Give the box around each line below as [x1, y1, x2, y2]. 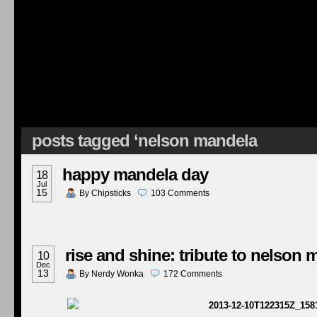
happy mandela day [62, 165, 208, 184]
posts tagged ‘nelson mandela [32, 131, 257, 150]
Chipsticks [91, 188, 131, 198]
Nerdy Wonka [91, 269, 144, 279]
